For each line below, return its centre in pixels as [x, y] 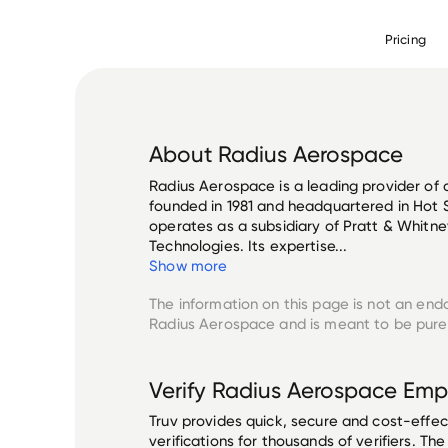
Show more [188, 265]
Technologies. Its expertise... [248, 245]
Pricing [405, 38]
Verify [181, 389]
